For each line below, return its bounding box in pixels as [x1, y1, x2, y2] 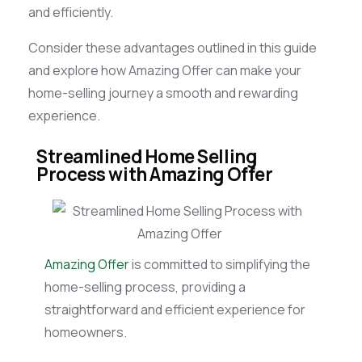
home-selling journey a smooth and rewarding [28, 84, 298, 103]
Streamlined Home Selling [36, 144, 257, 170]
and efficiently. [28, 3, 116, 22]
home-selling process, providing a [44, 278, 246, 297]
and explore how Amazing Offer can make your [28, 61, 301, 80]
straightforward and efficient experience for [44, 301, 305, 319]
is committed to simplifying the [129, 255, 310, 274]
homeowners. [44, 323, 127, 342]
